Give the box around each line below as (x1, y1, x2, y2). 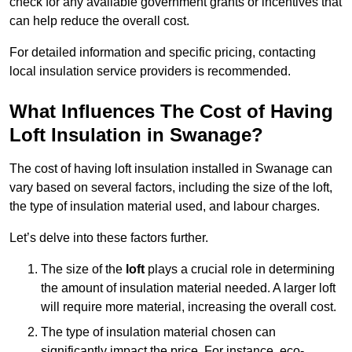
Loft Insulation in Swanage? (9, 124, 263, 146)
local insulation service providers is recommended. (9, 64, 291, 79)
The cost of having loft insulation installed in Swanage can (9, 162, 332, 176)
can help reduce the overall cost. (9, 14, 189, 28)
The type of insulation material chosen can (41, 325, 276, 339)
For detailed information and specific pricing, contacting (9, 46, 316, 60)
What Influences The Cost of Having (9, 101, 333, 123)
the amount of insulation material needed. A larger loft (41, 281, 335, 295)
